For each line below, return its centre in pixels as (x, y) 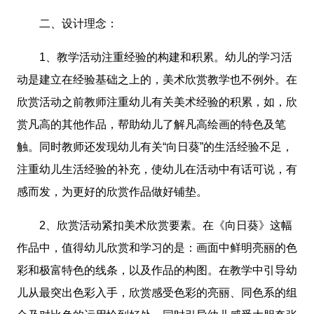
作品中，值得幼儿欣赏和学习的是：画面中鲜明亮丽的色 (157, 248)
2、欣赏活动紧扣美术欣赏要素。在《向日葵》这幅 (155, 226)
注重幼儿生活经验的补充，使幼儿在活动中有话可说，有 (157, 170)
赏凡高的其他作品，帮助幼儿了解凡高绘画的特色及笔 (151, 125)
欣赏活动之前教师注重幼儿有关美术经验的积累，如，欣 (157, 102)
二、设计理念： (67, 24)
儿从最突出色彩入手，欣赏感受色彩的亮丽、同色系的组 (157, 293)
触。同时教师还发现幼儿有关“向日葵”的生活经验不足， (155, 147)
